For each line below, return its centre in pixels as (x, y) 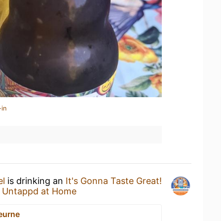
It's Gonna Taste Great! (114, 181)
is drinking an (35, 181)
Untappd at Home (39, 191)
